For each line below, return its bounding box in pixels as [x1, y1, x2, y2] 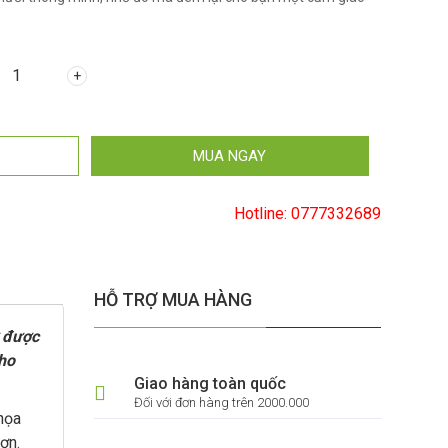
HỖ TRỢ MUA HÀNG [93, 289, 252, 310]
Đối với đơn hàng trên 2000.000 [133, 395, 309, 410]
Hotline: [234, 204, 291, 223]
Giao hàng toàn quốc [133, 374, 286, 393]
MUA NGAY [193, 147, 267, 165]
